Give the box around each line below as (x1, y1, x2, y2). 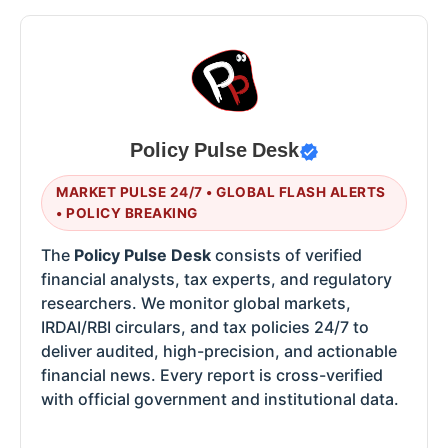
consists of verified (211, 244, 362, 265)
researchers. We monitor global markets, (41, 292, 351, 313)
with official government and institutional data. (41, 388, 399, 409)
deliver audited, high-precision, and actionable (41, 340, 397, 361)
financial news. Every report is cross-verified (41, 364, 383, 385)
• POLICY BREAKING (56, 204, 198, 221)
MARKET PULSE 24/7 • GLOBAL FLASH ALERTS (56, 183, 386, 200)
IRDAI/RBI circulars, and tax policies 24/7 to (41, 316, 369, 337)
